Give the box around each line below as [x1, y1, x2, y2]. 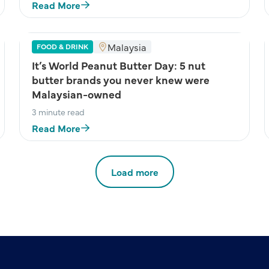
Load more [110, 165, 159, 178]
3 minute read [32, 106, 85, 118]
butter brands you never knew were [32, 72, 210, 87]
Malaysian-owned [32, 86, 121, 101]
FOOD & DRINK [37, 41, 88, 51]
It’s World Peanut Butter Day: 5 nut [32, 58, 205, 73]
